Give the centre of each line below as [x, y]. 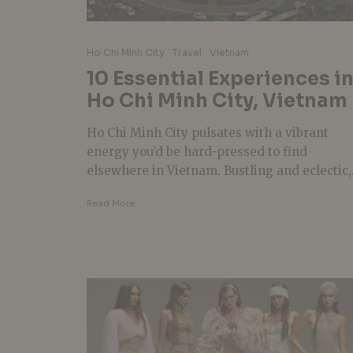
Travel [187, 52]
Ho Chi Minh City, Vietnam [217, 100]
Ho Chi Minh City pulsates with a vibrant [208, 132]
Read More [111, 203]
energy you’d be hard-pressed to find [197, 151]
